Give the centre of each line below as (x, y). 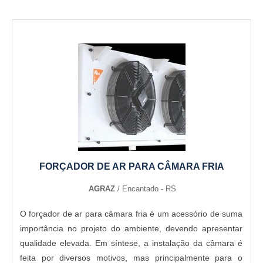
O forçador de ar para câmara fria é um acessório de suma (131, 213)
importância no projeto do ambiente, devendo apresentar (131, 228)
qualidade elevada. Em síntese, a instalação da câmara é (131, 243)
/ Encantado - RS (146, 188)
